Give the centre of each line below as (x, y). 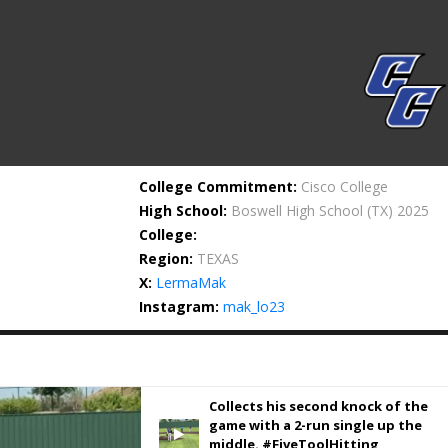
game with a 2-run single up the (315, 425)
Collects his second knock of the (318, 406)
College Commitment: (218, 186)
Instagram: (179, 306)
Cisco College (345, 186)
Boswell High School (297, 210)
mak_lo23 (254, 306)
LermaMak (191, 282)
